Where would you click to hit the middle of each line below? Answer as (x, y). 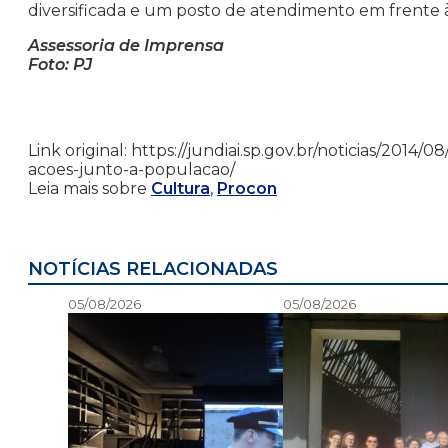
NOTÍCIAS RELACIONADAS (153, 269)
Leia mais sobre (89, 189)
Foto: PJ (60, 65)
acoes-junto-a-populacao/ (131, 170)
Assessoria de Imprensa (126, 46)
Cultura (180, 189)
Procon (247, 189)
